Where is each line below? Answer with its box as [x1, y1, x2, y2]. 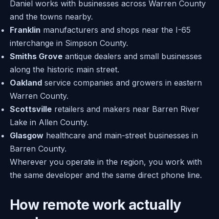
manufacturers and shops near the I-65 [41, 25, 191, 35]
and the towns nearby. [10, 12, 93, 22]
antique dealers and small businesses [63, 51, 202, 62]
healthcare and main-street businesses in [44, 131, 198, 141]
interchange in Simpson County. [10, 38, 128, 48]
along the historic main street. [10, 65, 119, 75]
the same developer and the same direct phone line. [10, 170, 202, 180]
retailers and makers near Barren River [52, 104, 199, 114]
